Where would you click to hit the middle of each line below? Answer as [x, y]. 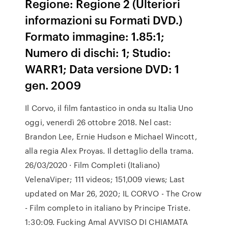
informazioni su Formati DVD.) [104, 20]
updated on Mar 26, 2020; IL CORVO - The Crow [113, 193]
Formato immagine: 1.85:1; [95, 36]
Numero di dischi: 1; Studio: [98, 52]
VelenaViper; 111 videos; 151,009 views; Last [105, 179]
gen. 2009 [54, 85]
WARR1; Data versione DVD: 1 [102, 68]
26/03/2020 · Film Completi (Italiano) [92, 165]
